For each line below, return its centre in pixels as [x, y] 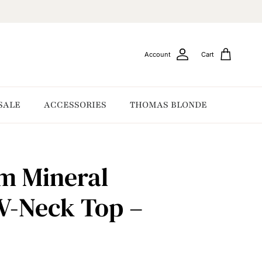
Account [158, 55]
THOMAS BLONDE [168, 105]
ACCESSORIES [75, 105]
